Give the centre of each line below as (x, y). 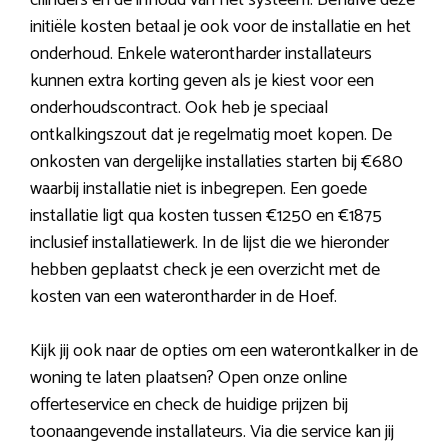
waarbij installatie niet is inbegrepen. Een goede (198, 189)
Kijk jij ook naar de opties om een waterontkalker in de (224, 351)
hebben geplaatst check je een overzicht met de (205, 270)
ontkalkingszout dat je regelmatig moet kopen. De (211, 135)
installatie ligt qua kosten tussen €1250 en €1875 (206, 216)
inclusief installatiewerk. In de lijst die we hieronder (209, 243)
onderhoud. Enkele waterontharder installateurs (201, 54)
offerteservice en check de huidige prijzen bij (189, 405)
